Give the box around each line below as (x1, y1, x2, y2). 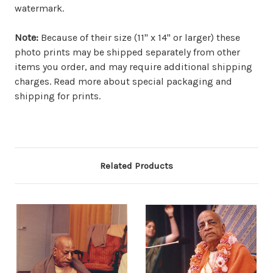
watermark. (15, 2, 64, 15)
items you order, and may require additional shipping (15, 61, 252, 73)
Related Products (100, 160, 173, 172)
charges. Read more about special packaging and (15, 76, 232, 88)
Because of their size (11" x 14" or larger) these (38, 32, 240, 44)
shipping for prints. (15, 90, 101, 102)
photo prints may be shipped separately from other (15, 46, 240, 58)
